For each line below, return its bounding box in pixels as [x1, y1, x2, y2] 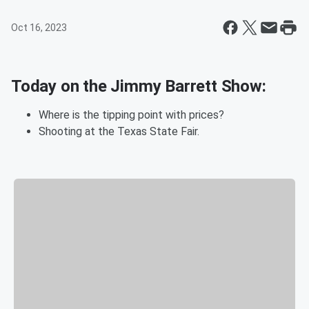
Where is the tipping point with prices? [39, 108, 224, 121]
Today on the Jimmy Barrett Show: [11, 77, 266, 96]
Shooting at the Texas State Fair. [39, 125, 199, 138]
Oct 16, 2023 [11, 22, 67, 33]
